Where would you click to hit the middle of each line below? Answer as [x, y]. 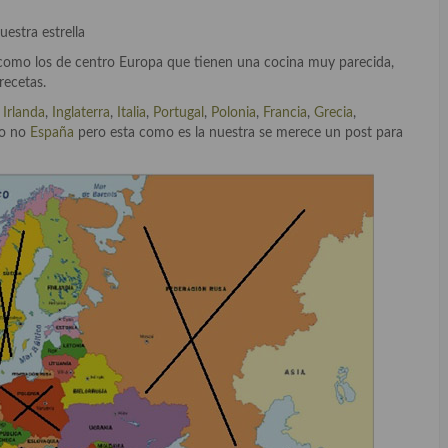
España [52, 132]
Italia [129, 112]
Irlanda [24, 112]
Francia [285, 112]
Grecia [333, 112]
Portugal [178, 112]
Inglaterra [81, 112]
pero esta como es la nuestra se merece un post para [238, 132]
